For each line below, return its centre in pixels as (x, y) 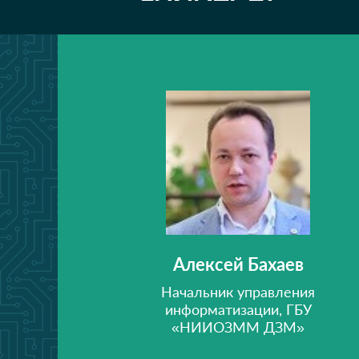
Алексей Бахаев (238, 264)
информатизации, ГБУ (238, 309)
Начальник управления (238, 292)
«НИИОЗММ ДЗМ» (238, 327)
